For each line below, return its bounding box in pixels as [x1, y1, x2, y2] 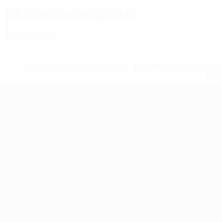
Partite [4, 151, 26, 161]
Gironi [4, 160, 22, 169]
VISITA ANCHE [4, 204, 56, 215]
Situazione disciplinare [4, 5, 137, 21]
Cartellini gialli [4, 30, 55, 41]
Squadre [4, 185, 31, 194]
